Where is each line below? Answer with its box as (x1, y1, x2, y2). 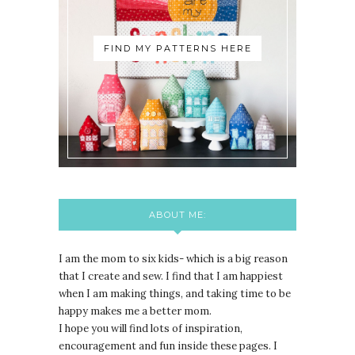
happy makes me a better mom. (59, 304, 212, 319)
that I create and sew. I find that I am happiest (59, 269, 283, 284)
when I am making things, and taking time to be (59, 287, 291, 301)
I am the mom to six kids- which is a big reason (59, 252, 288, 266)
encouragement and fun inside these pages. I (59, 339, 277, 353)
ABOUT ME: (149, 209, 206, 221)
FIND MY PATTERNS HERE (104, 43, 252, 55)
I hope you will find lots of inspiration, (59, 322, 242, 336)
